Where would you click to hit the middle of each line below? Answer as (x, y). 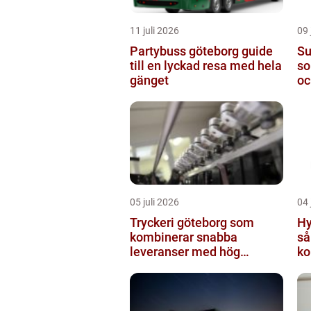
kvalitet (151, 266)
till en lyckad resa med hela (206, 65)
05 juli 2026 (154, 202)
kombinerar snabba (184, 237)
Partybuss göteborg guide (186, 51)
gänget (149, 80)
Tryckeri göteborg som (192, 222)
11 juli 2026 (154, 30)
